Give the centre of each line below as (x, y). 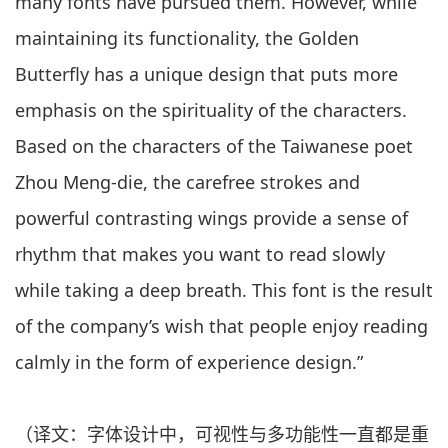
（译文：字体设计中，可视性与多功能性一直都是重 (222, 433)
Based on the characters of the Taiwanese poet (214, 145)
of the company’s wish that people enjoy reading (221, 325)
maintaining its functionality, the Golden (187, 37)
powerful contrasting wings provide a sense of (211, 217)
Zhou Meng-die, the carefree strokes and (187, 181)
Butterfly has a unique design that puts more (206, 73)
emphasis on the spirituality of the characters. (211, 109)
